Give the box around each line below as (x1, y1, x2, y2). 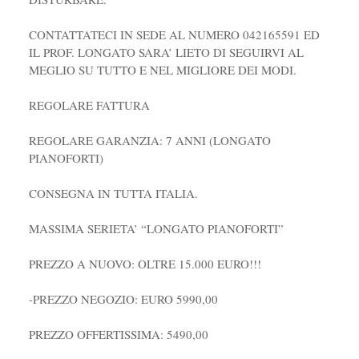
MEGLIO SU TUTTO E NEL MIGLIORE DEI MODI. (28, 61, 296, 78)
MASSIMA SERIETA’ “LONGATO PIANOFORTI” (28, 220, 284, 236)
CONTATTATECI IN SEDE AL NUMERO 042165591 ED (28, 26, 320, 42)
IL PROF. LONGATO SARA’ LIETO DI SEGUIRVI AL (28, 43, 304, 60)
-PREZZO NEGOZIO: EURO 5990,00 (28, 290, 218, 307)
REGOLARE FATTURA (28, 96, 150, 113)
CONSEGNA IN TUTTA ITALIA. (28, 184, 198, 201)
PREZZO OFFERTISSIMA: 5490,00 (28, 325, 208, 342)
